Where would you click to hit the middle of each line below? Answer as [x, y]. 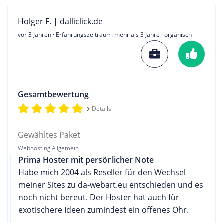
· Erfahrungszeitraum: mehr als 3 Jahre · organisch [121, 34]
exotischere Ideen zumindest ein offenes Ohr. [104, 209]
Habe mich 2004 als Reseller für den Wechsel [102, 172]
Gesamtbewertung [53, 94]
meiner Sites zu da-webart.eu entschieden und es [111, 184]
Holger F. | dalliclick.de [60, 21]
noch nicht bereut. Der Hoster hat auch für [99, 197]
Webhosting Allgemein [48, 148]
